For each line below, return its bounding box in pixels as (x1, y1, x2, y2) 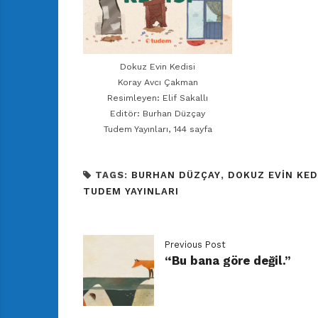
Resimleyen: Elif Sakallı (107, 93, 208, 104)
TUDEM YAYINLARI (83, 186, 179, 197)
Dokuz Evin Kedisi (120, 62, 195, 72)
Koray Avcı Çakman (117, 77, 198, 88)
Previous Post (165, 239, 226, 251)
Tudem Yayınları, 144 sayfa (103, 124, 212, 135)
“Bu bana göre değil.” (165, 253, 290, 268)
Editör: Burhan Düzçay (110, 109, 205, 119)
